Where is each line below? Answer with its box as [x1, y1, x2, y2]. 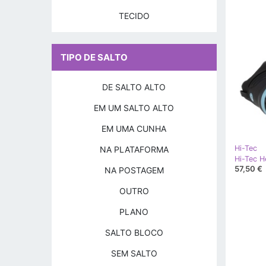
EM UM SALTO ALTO [94, 103, 175, 113]
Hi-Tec [234, 143, 257, 153]
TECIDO [118, 11, 150, 21]
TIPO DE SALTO [61, 52, 128, 63]
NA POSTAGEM [104, 165, 164, 175]
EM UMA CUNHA [102, 123, 167, 134]
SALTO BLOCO [104, 227, 163, 237]
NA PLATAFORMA [99, 144, 169, 154]
